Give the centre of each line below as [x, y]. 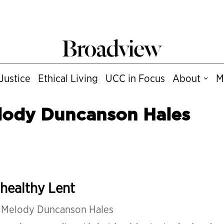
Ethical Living [68, 78]
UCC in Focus [135, 78]
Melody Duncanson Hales [57, 209]
